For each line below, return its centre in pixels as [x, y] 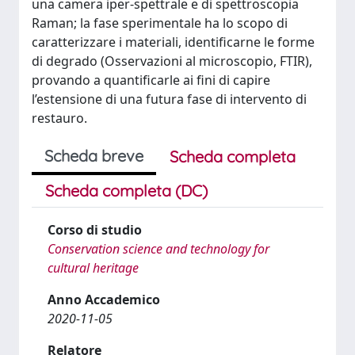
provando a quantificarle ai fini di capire [151, 80]
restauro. [59, 118]
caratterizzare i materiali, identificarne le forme [173, 42]
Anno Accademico [104, 300]
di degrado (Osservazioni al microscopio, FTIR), [172, 61]
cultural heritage [93, 268]
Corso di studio [95, 230]
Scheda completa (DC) [126, 191]
